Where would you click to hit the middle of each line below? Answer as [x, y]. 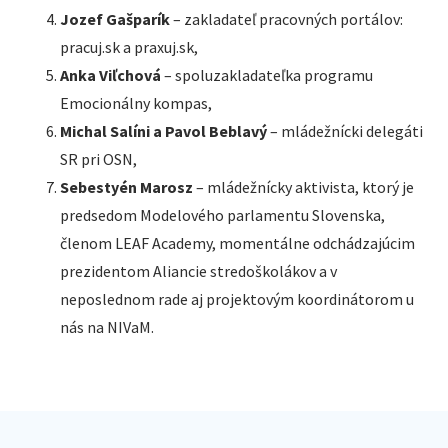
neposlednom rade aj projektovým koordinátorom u [237, 299]
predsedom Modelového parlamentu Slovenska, [222, 215]
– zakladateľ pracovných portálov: [286, 19]
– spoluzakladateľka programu [267, 75]
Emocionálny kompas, [136, 103]
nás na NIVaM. [107, 327]
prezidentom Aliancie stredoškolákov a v [198, 271]
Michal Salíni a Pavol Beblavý [163, 131]
